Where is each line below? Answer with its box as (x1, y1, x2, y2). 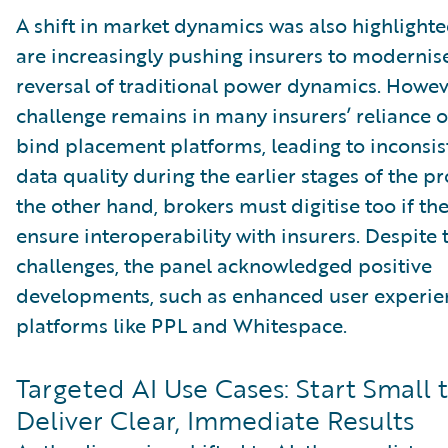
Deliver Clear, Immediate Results (16, 401, 414, 440)
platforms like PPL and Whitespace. (16, 310, 347, 341)
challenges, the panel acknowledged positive (16, 250, 432, 281)
